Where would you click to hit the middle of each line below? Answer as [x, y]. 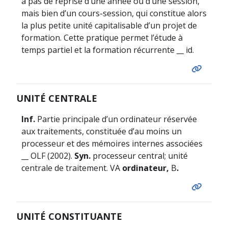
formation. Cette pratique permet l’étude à [102, 37]
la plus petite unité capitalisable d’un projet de [109, 25]
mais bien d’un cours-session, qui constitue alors [114, 13]
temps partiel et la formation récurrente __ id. [107, 50]
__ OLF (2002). [48, 155]
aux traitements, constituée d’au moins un [101, 131]
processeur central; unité [139, 155]
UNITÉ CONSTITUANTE [69, 216]
